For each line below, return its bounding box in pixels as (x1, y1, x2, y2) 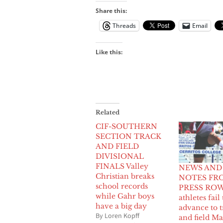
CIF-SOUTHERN (96, 121, 157, 131)
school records (96, 181, 148, 191)
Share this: (96, 6, 127, 15)
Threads (112, 21, 136, 30)
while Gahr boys (96, 191, 154, 201)
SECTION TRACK (96, 131, 161, 141)
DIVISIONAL (96, 151, 144, 161)
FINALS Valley (96, 161, 148, 171)
